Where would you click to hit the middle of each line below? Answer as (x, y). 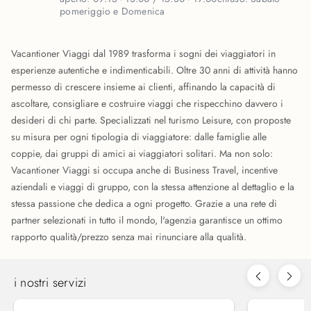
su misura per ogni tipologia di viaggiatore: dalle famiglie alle (139, 137)
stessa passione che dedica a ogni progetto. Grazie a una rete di (144, 203)
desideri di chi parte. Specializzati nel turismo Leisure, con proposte (151, 120)
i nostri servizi (50, 283)
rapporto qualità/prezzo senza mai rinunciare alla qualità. (129, 237)
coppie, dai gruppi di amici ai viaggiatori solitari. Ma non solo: (142, 153)
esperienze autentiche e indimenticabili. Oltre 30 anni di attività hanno (154, 70)
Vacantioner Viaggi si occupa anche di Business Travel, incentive (144, 170)
